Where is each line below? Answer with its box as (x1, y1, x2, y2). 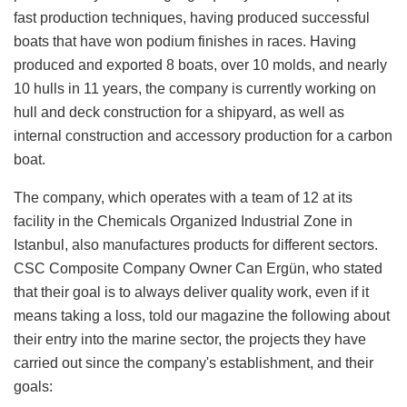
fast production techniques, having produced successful (14, 10, 370, 26)
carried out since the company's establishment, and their (14, 355, 373, 372)
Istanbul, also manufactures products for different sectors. (14, 237, 378, 253)
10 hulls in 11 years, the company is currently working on (14, 81, 376, 97)
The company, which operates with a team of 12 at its (14, 190, 352, 206)
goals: (14, 379, 56, 395)
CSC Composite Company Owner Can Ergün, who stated (14, 261, 382, 277)
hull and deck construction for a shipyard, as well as (14, 104, 344, 121)
